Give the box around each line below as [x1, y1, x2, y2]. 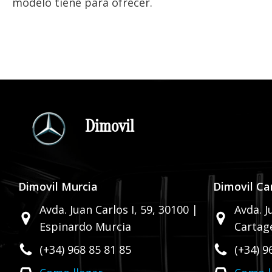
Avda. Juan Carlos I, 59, [39, 202, 158, 217]
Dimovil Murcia [18, 179, 98, 194]
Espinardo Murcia [39, 219, 131, 234]
